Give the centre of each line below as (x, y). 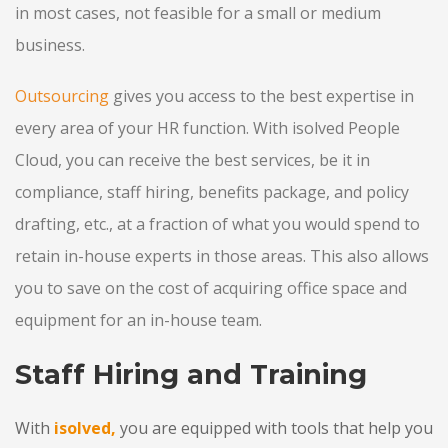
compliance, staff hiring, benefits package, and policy (212, 192)
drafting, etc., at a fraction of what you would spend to (217, 224)
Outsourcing (62, 96)
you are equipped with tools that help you (274, 428)
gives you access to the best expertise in (261, 96)
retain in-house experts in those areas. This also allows (222, 256)
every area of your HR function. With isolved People (207, 128)
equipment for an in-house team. (140, 320)
